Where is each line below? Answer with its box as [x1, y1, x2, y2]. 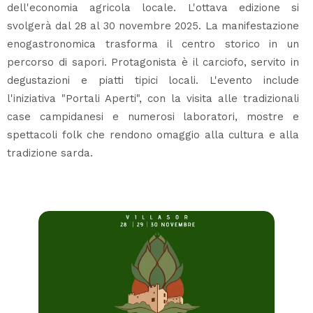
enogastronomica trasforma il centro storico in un [7, 37, 299, 50]
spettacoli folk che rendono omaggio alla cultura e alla [7, 128, 299, 141]
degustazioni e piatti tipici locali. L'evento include [7, 73, 299, 87]
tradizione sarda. [7, 146, 93, 159]
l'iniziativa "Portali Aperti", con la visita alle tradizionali [7, 92, 299, 105]
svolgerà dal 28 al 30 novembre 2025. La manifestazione [7, 19, 299, 32]
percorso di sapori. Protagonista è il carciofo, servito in [7, 55, 299, 68]
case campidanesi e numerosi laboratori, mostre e [7, 110, 299, 123]
